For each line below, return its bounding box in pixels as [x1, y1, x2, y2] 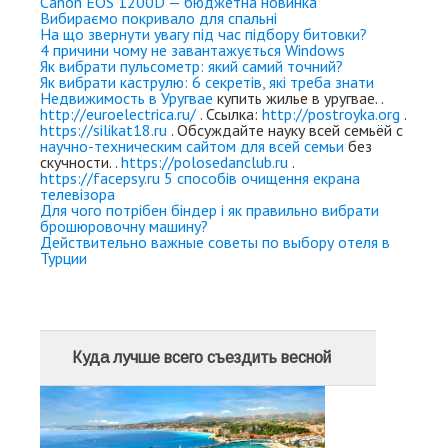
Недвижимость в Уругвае [40, 88, 213, 109]
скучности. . [40, 152, 121, 173]
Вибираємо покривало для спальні [40, 8, 277, 29]
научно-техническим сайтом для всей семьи [40, 136, 344, 157]
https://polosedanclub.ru [121, 152, 288, 173]
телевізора [40, 184, 115, 205]
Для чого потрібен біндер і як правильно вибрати [40, 200, 379, 221]
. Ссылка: [196, 104, 262, 125]
